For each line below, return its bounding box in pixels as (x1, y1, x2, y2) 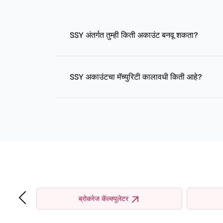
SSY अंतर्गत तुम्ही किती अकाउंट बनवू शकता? (69, 30, 198, 40)
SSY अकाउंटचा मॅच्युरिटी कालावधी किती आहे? (69, 72, 202, 82)
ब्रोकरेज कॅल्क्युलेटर (79, 194, 129, 204)
